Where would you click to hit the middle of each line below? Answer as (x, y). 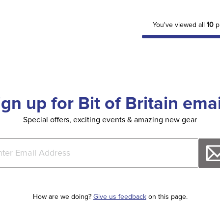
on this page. (167, 197)
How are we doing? (63, 197)
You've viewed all (179, 25)
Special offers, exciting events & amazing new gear (110, 120)
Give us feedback (120, 197)
